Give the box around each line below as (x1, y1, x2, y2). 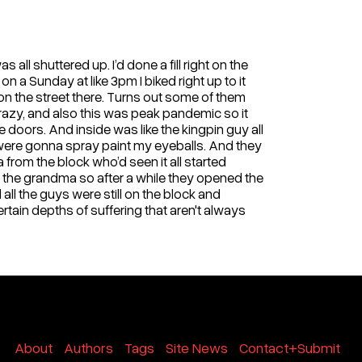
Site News (166, 339, 229, 356)
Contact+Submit (239, 339, 341, 356)
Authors (64, 339, 114, 356)
